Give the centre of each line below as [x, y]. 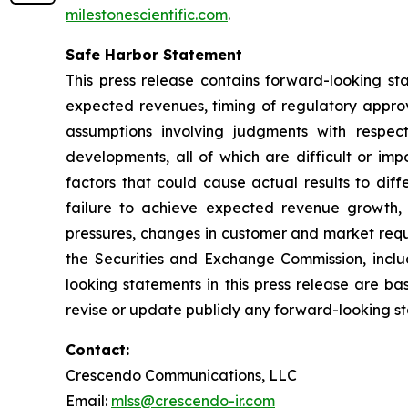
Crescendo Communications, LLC [181, 375]
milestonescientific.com [147, 15]
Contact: [97, 350]
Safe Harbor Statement [154, 55]
